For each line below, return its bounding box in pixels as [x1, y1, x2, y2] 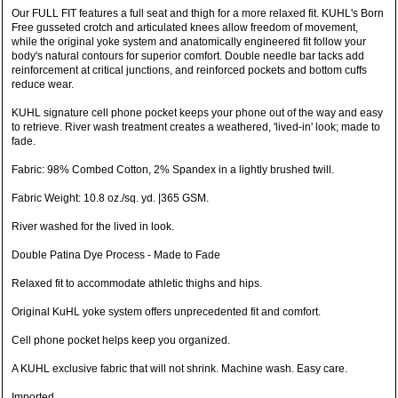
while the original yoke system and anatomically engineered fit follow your [12, 36, 367, 49]
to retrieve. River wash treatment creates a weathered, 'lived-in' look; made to [12, 121, 381, 134]
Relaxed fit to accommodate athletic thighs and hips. [12, 277, 263, 291]
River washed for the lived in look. [12, 220, 175, 234]
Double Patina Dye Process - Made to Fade [12, 249, 221, 262]
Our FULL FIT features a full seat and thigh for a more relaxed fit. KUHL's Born [12, 7, 385, 20]
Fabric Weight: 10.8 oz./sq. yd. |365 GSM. [12, 192, 210, 205]
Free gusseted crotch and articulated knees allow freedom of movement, [12, 21, 359, 35]
